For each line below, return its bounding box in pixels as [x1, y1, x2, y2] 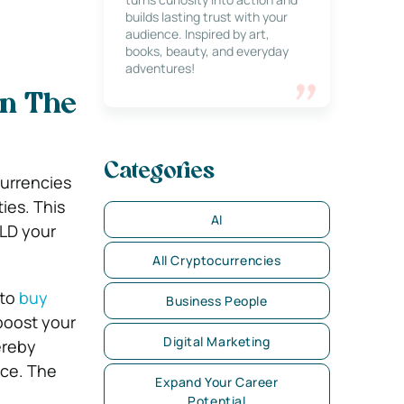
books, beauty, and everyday [124, 42, 289, 60]
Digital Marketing [163, 333, 271, 350]
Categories [103, 161, 215, 183]
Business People [166, 292, 268, 309]
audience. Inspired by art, [124, 25, 270, 42]
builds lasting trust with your [124, 8, 288, 25]
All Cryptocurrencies [152, 252, 281, 269]
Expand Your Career [155, 373, 279, 390]
